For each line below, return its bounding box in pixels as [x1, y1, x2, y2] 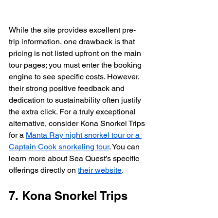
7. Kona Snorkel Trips [9, 189, 127, 203]
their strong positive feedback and [9, 84, 127, 93]
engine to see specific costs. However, [9, 72, 142, 82]
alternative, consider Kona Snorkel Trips [9, 119, 147, 128]
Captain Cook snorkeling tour [9, 142, 109, 152]
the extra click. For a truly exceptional [9, 107, 138, 117]
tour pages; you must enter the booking [9, 60, 144, 70]
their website [78, 165, 122, 175]
